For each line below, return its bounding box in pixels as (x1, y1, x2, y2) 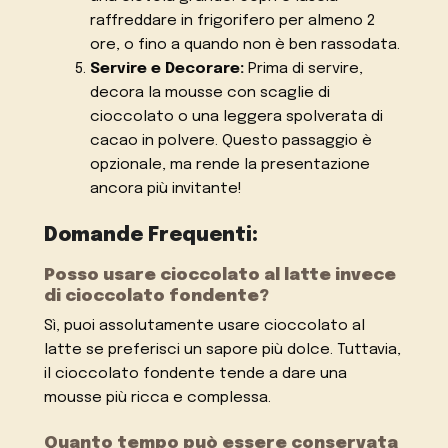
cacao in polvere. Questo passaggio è (89, 133, 372, 149)
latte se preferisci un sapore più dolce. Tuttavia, (44, 341, 402, 358)
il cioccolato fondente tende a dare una (44, 365, 348, 382)
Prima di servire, (243, 61, 363, 77)
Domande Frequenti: (44, 225, 259, 246)
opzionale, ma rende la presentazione (89, 157, 370, 173)
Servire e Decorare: (89, 61, 244, 77)
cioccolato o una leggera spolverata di (89, 109, 383, 125)
